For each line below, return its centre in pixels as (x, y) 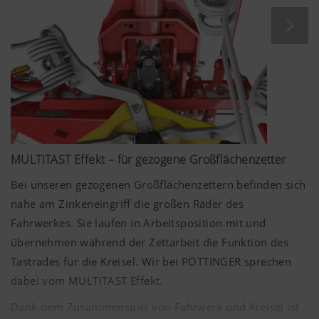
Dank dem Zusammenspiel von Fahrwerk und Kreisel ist (155, 307)
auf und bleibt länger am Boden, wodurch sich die (154, 17)
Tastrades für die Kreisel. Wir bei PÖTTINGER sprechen (151, 261)
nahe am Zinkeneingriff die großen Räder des (127, 203)
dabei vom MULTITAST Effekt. (87, 280)
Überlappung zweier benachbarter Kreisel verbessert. (162, 37)
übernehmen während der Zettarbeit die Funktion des (150, 242)
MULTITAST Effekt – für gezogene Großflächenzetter (148, 159)
